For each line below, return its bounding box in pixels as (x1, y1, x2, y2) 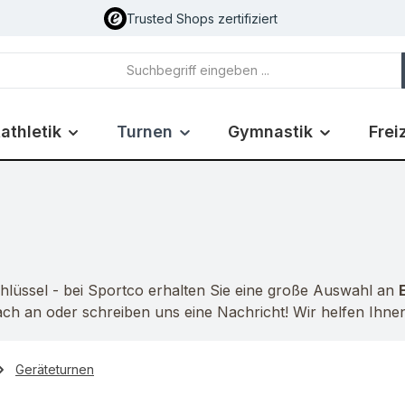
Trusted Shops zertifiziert (127, 10, 278, 26)
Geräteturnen (15, 361, 94, 377)
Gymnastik (228, 121, 314, 141)
